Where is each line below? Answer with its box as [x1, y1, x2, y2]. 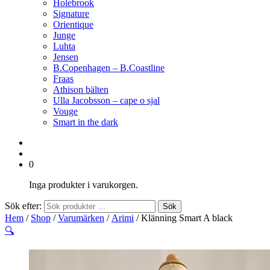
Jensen [53, 52, 78, 62]
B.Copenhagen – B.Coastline [53, 63, 165, 73]
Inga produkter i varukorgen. [29, 180, 138, 190]
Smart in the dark [53, 117, 118, 127]
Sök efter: [5, 201, 42, 211]
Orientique [53, 19, 93, 30]
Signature [53, 8, 89, 19]
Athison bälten [53, 84, 108, 95]
